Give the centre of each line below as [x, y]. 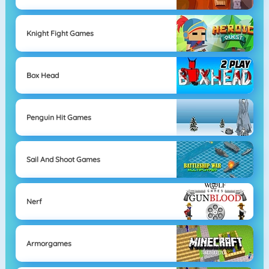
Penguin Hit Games [59, 117]
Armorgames [49, 243]
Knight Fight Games [60, 33]
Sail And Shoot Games [63, 159]
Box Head [42, 75]
